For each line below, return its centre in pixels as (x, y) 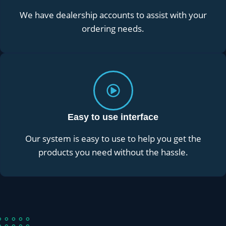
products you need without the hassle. (113, 152)
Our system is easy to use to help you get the (113, 138)
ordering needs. (113, 28)
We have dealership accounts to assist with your (113, 15)
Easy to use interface (113, 117)
